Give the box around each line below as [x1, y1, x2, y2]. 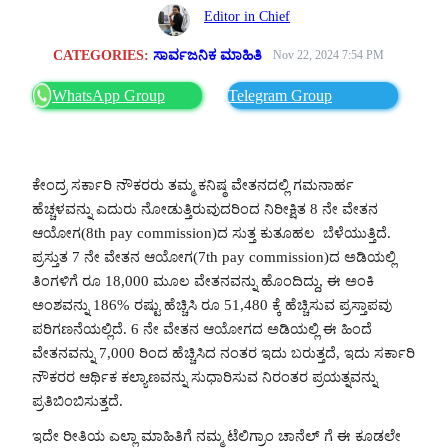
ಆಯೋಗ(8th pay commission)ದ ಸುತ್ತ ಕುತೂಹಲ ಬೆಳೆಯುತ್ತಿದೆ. [32, 224, 391, 241]
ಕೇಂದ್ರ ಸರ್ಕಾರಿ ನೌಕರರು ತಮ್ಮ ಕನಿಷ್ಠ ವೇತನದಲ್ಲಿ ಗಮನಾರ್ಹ [32, 176, 354, 193]
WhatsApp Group [52, 86, 165, 104]
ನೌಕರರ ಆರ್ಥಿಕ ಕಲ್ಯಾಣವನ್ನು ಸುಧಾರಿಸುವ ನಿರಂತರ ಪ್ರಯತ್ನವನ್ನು [32, 368, 377, 385]
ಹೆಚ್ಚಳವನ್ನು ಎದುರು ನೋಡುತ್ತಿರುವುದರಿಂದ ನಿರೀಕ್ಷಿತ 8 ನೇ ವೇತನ [32, 200, 378, 217]
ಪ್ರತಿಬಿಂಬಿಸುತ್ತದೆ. [32, 392, 123, 409]
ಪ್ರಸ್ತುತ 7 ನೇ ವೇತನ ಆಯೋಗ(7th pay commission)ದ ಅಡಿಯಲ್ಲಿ [32, 248, 396, 265]
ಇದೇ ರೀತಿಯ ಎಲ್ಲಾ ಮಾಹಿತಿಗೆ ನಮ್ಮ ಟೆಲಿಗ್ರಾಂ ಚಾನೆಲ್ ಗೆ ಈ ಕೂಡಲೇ [32, 427, 401, 444]
